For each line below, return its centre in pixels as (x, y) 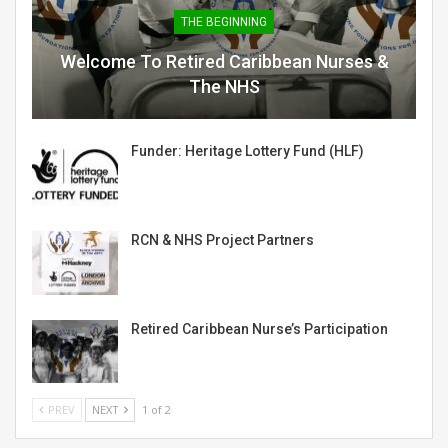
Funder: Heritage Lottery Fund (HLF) (247, 151)
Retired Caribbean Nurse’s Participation (259, 328)
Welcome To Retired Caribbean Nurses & (224, 62)
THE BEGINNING (224, 22)
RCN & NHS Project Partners (222, 240)
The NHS (224, 87)
